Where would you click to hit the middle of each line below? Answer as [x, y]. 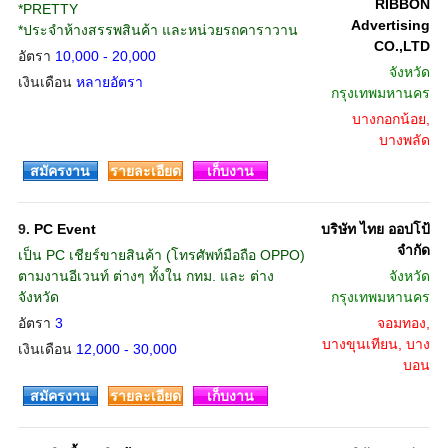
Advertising [390, 25]
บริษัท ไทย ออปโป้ [375, 229]
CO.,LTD [401, 46]
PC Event [64, 229]
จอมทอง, [403, 323]
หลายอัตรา [109, 82]
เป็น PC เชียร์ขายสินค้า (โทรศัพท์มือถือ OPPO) [161, 255]
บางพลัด [404, 140]
